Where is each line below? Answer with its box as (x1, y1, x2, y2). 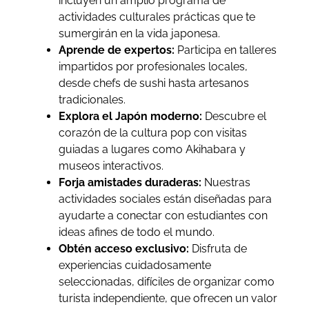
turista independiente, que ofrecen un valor (58, 292, 277, 306)
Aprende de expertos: (58, 43, 175, 57)
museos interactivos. (58, 159, 163, 173)
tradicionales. (58, 93, 126, 107)
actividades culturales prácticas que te (58, 10, 255, 24)
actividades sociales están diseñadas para (58, 192, 272, 206)
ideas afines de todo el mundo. (58, 226, 215, 239)
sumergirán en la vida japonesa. (58, 27, 220, 41)
